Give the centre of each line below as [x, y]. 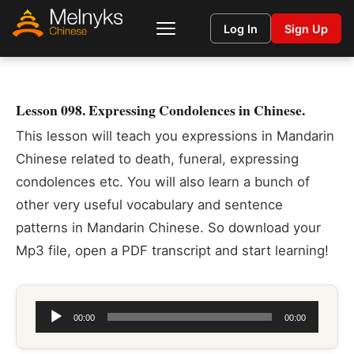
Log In [241, 28]
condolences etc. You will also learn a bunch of [163, 182]
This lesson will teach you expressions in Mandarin [175, 136]
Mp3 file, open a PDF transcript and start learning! [172, 250]
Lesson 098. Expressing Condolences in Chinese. [160, 110]
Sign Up [306, 28]
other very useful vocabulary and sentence [149, 205]
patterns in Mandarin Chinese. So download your [168, 228]
